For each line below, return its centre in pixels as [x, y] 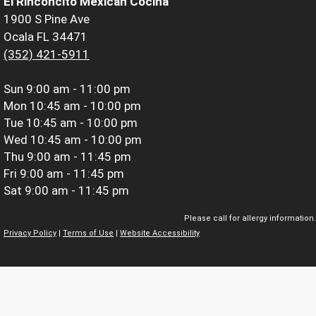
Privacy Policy [30, 233]
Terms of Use [88, 233]
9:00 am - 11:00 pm [78, 89]
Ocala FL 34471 [45, 36]
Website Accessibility [160, 233]
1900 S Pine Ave [47, 19]
